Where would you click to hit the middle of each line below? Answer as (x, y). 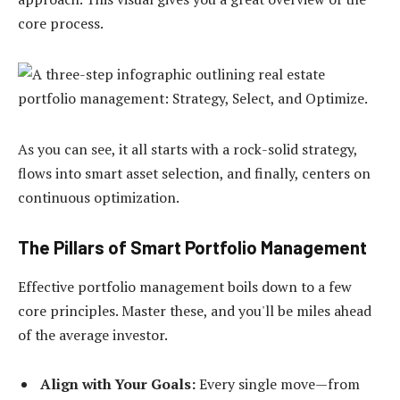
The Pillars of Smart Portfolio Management (192, 248)
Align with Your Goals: (118, 384)
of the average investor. (93, 334)
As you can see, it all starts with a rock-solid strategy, (187, 149)
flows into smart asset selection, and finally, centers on (194, 173)
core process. (61, 24)
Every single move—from (278, 384)
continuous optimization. (99, 197)
